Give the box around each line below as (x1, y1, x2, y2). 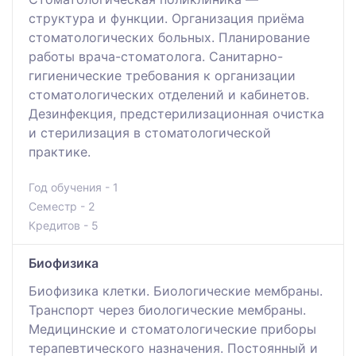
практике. (29, 143, 91, 160)
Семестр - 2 (29, 199, 95, 213)
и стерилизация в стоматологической (29, 124, 271, 141)
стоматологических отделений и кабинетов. (29, 86, 309, 103)
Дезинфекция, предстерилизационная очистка (29, 105, 324, 122)
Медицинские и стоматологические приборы (29, 320, 316, 337)
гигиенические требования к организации (29, 67, 296, 83)
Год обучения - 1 (29, 180, 118, 194)
